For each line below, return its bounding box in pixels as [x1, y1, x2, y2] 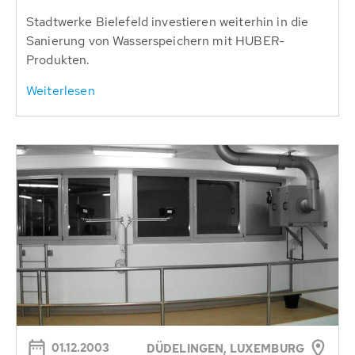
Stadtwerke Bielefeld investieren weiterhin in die [26, 13, 309, 30]
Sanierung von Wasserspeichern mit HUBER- [26, 32, 284, 49]
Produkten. [26, 51, 90, 68]
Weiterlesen [26, 82, 95, 99]
